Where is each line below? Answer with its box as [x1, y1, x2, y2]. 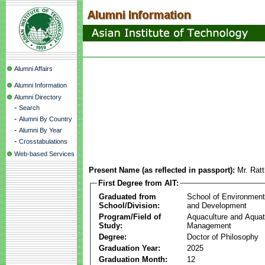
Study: [99, 221, 122, 230]
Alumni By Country [19, 115, 72, 122]
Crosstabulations [19, 138, 67, 145]
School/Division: [99, 201, 160, 210]
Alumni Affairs [14, 65, 53, 72]
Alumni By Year [19, 127, 62, 134]
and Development [187, 201, 247, 210]
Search [19, 104, 40, 111]
